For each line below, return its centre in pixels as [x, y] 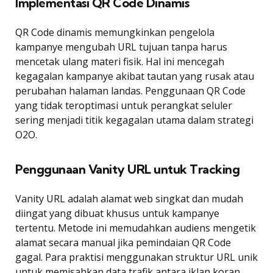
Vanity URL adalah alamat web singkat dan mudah [129, 198]
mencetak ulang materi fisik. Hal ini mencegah [120, 61]
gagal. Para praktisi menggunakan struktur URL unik [136, 257]
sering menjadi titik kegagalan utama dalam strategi [134, 120]
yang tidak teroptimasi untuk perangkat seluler [124, 105]
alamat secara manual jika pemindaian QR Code [123, 242]
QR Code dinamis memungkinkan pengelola [115, 32]
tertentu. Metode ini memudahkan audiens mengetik [136, 228]
